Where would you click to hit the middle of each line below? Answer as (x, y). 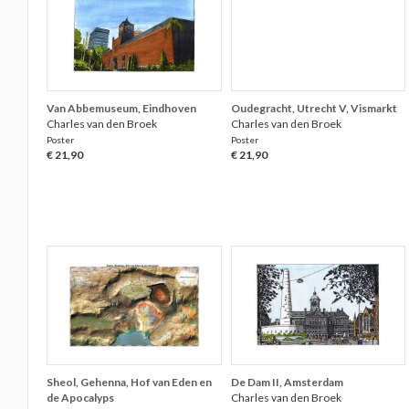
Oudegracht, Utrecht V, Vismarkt (314, 108)
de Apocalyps (81, 398)
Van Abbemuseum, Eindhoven (122, 108)
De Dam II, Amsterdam (287, 382)
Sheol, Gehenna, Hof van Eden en (130, 382)
